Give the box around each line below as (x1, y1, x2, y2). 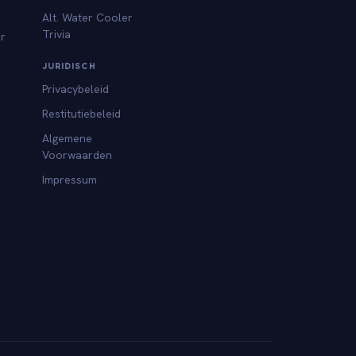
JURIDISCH (41, 60, 96, 72)
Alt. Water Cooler (41, 10, 133, 25)
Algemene (41, 130, 92, 145)
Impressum (41, 172, 97, 187)
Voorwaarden (41, 147, 112, 162)
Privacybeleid (41, 81, 109, 96)
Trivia (41, 26, 71, 41)
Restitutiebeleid (41, 106, 121, 121)
